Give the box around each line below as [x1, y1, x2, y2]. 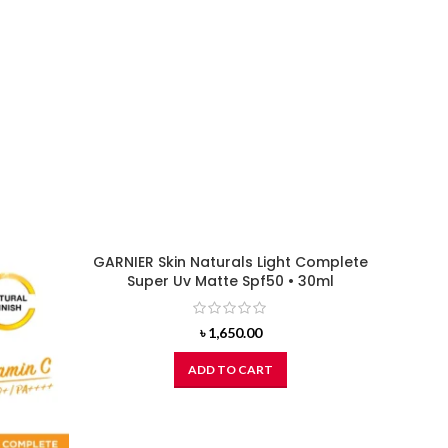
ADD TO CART [188, 362, 273, 378]
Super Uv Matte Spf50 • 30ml [127, 270, 334, 291]
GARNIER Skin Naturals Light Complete [93, 251, 368, 272]
